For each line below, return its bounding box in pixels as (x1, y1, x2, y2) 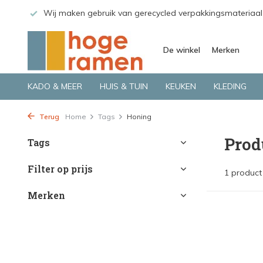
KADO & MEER (28, 81, 82, 92)
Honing (127, 112, 151, 121)
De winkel (163, 45, 200, 55)
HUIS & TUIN (100, 81, 148, 92)
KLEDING (214, 81, 247, 92)
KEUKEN (166, 81, 196, 92)
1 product (224, 167, 262, 178)
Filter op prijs (28, 163, 93, 175)
